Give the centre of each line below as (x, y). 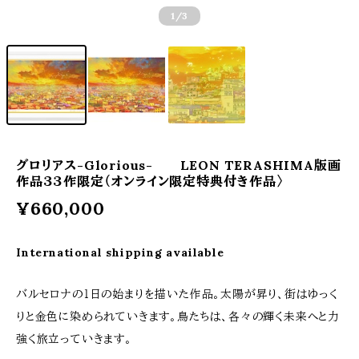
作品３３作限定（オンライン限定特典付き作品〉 (150, 181)
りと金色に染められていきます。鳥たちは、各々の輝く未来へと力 (178, 317)
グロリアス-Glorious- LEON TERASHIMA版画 (179, 165)
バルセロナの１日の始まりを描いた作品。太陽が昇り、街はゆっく (177, 294)
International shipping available (120, 252)
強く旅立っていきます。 (74, 339)
